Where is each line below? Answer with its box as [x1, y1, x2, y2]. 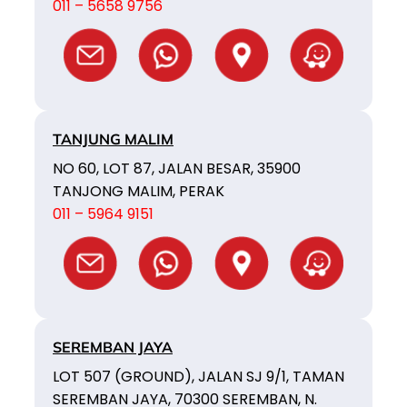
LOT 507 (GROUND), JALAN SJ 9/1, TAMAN [53, 365, 344, 387]
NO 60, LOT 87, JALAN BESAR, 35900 [53, 157, 301, 179]
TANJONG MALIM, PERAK [53, 180, 224, 202]
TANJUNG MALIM [53, 129, 174, 148]
